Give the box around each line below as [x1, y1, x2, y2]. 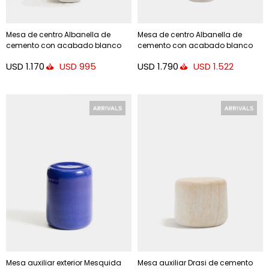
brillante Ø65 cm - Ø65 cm [6, 51, 104, 62]
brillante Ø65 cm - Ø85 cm [138, 51, 235, 62]
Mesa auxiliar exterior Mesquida [6, 257, 121, 268]
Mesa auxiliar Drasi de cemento [138, 257, 253, 268]
